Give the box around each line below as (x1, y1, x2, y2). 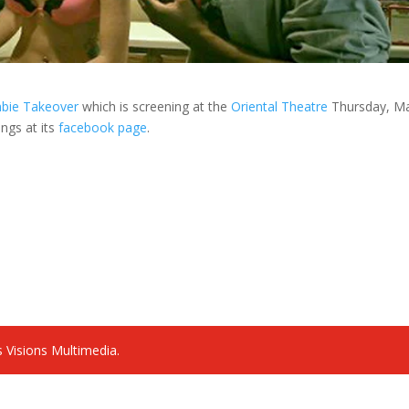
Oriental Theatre (231, 98, 329, 116)
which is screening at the (82, 98, 232, 116)
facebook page (58, 119, 148, 137)
